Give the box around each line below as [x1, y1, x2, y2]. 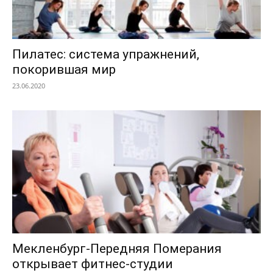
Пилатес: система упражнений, [12, 47, 199, 62]
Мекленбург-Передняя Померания [12, 241, 222, 256]
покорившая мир [12, 62, 116, 77]
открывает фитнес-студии [12, 256, 173, 271]
